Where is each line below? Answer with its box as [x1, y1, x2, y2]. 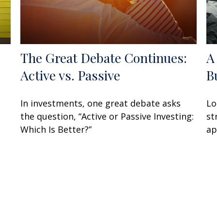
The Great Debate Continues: [20, 48, 187, 66]
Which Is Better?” [20, 123, 92, 135]
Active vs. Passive [20, 66, 121, 84]
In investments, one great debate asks [20, 97, 181, 109]
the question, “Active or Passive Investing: [20, 110, 194, 122]
